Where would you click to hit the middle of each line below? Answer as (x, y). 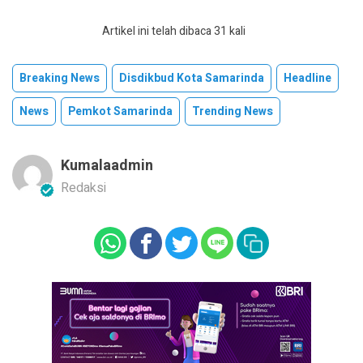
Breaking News (60, 79)
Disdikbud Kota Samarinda (192, 79)
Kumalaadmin (107, 166)
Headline (307, 79)
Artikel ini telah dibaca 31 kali (173, 32)
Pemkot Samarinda (120, 112)
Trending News (233, 112)
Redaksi (83, 188)
